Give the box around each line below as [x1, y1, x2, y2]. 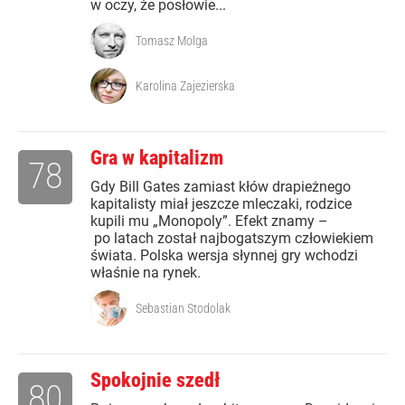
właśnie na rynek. [90, 264, 201, 282]
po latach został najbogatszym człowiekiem [90, 230, 373, 248]
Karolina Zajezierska [136, 79, 235, 94]
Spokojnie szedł [90, 369, 220, 392]
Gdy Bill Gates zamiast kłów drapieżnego [90, 178, 351, 196]
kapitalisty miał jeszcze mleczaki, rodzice [90, 195, 352, 213]
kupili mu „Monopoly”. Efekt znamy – [90, 212, 328, 231]
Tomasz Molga [136, 33, 208, 49]
